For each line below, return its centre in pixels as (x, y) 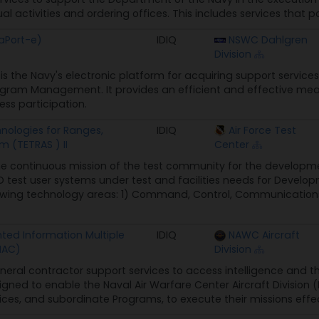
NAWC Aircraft (264, 235)
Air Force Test (262, 130)
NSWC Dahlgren (268, 40)
